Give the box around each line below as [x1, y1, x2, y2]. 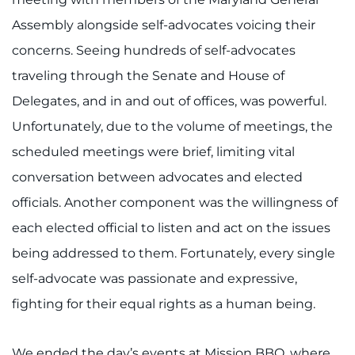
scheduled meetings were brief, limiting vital [12, 144, 295, 160]
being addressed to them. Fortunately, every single [12, 246, 335, 261]
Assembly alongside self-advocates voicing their [12, 17, 315, 33]
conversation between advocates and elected [12, 170, 303, 185]
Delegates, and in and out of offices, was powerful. [12, 94, 326, 109]
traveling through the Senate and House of [12, 68, 284, 84]
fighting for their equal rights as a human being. [12, 296, 315, 312]
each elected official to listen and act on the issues [12, 220, 330, 236]
